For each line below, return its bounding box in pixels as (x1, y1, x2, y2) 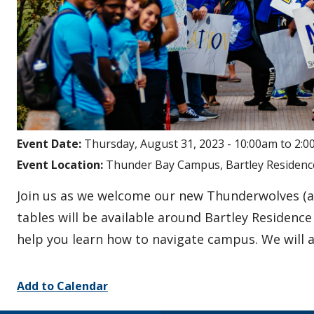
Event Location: (17, 156, 106, 172)
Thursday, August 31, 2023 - (84, 135, 234, 151)
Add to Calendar (17, 278, 108, 294)
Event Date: (17, 135, 84, 151)
